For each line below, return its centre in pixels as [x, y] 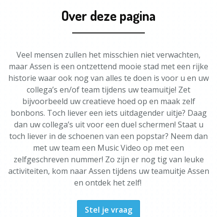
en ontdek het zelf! [108, 183]
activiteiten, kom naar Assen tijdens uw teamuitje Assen [108, 171]
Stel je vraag [108, 210]
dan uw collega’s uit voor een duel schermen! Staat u [108, 124]
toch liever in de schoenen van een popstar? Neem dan [108, 136]
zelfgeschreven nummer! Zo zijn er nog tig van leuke [108, 159]
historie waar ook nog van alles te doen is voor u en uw [108, 78]
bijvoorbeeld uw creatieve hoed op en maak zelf [108, 101]
